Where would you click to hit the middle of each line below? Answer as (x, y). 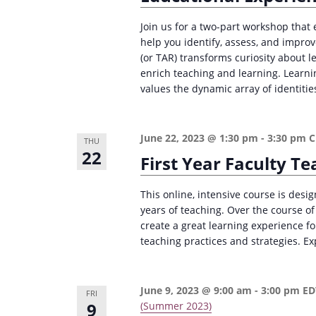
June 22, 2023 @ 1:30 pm (200, 138)
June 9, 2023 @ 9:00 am (196, 290)
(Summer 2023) (176, 306)
